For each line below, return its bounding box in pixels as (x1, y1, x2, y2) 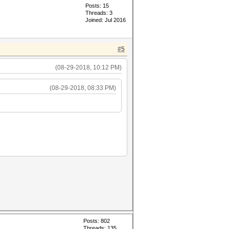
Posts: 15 (85, 3, 109, 9)
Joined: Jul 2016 (85, 17, 126, 23)
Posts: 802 (83, 218, 110, 224)
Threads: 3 (85, 10, 112, 16)
